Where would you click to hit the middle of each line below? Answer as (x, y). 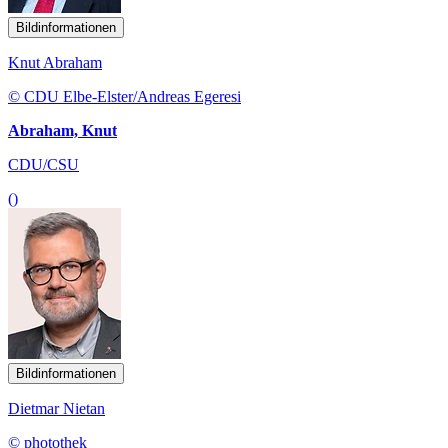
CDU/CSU (43, 164)
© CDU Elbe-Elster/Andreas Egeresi (124, 96)
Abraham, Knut (62, 130)
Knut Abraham (55, 62)
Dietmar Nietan (56, 408)
